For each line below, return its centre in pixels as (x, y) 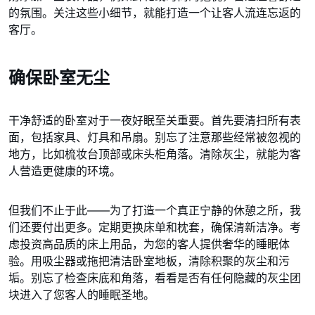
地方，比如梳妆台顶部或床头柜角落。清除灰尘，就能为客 (155, 154)
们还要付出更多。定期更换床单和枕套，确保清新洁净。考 (155, 227)
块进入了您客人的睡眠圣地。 (82, 295)
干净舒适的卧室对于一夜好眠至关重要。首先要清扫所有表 (155, 120)
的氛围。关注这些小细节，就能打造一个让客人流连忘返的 (155, 13)
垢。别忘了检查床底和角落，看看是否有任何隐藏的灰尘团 (155, 278)
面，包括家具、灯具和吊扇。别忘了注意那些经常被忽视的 (155, 137)
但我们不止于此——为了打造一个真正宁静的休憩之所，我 (155, 210)
